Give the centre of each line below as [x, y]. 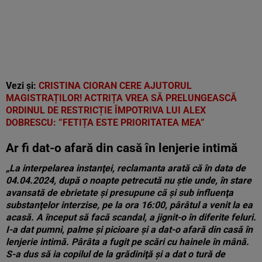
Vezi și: [22, 86]
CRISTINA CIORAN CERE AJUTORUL [115, 86]
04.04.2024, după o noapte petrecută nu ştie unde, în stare [129, 180]
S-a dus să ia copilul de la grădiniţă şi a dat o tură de [116, 254]
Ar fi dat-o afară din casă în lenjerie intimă [122, 148]
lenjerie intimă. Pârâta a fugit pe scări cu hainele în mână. [127, 242]
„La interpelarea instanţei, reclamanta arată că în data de [126, 168]
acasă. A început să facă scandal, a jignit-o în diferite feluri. [131, 217]
